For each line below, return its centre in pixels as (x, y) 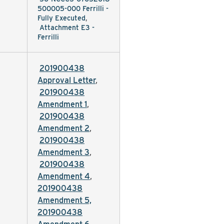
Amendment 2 (63, 128)
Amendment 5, (64, 200)
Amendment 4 (64, 176)
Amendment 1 (62, 104)
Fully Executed (61, 18)
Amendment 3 (63, 152)
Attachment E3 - (67, 27)
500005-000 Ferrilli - (73, 8)
